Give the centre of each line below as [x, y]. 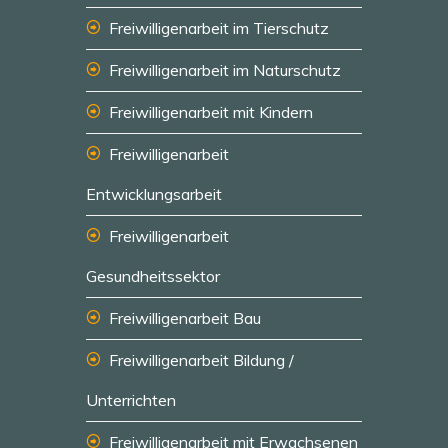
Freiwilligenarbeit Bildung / [201, 360]
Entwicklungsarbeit [154, 194]
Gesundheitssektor [153, 276]
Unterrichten [131, 400]
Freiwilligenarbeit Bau [185, 318]
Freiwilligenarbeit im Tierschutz [219, 28]
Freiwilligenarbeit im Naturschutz [225, 70]
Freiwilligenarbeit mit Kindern [211, 112]
